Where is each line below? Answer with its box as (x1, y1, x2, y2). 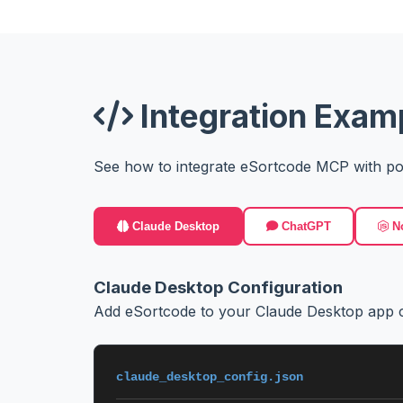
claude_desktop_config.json (116, 370, 303, 384)
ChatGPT (278, 219, 331, 233)
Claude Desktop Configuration (94, 277, 343, 298)
